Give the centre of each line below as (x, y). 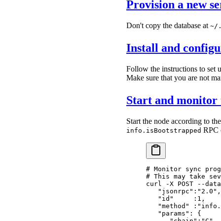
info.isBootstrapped (164, 130)
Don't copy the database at (168, 26)
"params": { (174, 213)
